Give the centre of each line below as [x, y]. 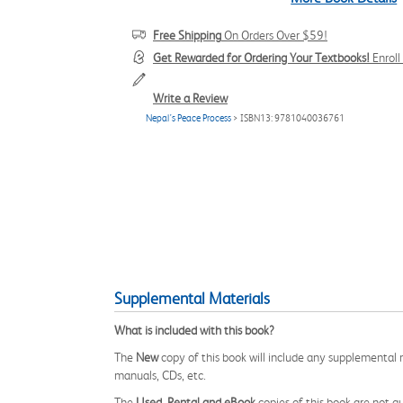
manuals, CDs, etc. [160, 375]
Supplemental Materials [192, 299]
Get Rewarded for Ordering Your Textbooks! [261, 58]
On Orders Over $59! [274, 35]
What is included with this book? [194, 330]
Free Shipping [187, 35]
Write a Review [190, 98]
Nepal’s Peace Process [188, 118]
